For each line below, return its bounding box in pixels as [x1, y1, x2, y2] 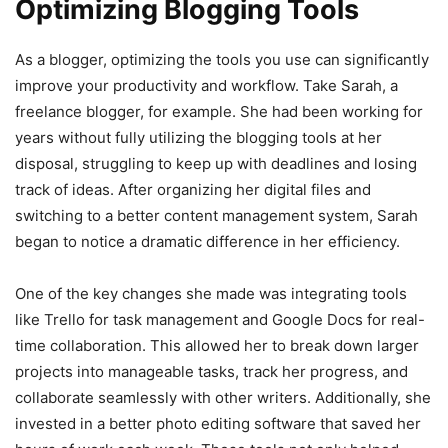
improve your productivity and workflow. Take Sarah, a [15, 75, 398, 95]
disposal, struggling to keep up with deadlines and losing [15, 153, 417, 173]
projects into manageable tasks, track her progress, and [15, 361, 408, 381]
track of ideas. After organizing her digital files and [15, 179, 371, 199]
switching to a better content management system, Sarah [15, 205, 418, 225]
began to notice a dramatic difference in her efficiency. [15, 231, 400, 251]
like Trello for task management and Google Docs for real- [15, 309, 425, 329]
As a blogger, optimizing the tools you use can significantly [15, 49, 429, 69]
